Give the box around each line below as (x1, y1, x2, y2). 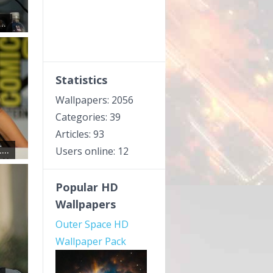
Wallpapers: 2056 (55, 93, 133, 107)
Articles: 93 (55, 127, 104, 141)
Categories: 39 (55, 110, 121, 124)
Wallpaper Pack (55, 235, 126, 248)
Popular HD (55, 180, 118, 194)
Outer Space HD (55, 218, 129, 231)
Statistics (55, 73, 107, 87)
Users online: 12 (55, 144, 129, 158)
